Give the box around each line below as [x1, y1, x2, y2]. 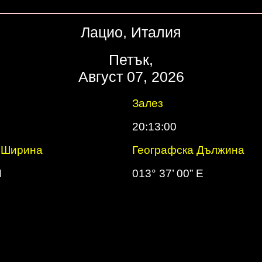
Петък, [109, 51, 153, 68]
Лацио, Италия [81, 24, 181, 40]
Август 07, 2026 [78, 68, 184, 85]
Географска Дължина [132, 144, 244, 156]
